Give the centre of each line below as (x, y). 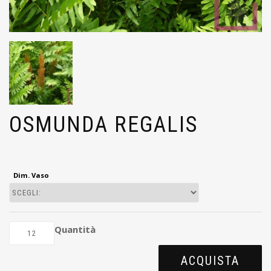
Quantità (75, 230)
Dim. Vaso (31, 175)
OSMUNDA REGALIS (103, 124)
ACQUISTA (210, 261)
